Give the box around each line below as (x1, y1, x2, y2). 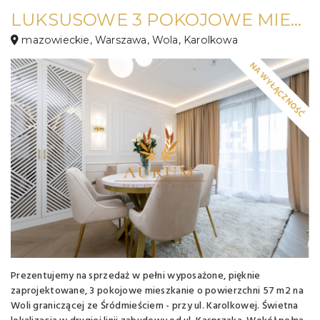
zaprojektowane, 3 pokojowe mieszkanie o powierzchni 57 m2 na (11, 282, 304, 299)
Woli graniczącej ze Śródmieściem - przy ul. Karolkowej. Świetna (11, 297, 299, 314)
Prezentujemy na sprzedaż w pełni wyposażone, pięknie (11, 267, 261, 284)
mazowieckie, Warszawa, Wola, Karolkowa (19, 34, 238, 46)
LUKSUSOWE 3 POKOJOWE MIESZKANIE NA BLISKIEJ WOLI (290, 9, 301, 30)
